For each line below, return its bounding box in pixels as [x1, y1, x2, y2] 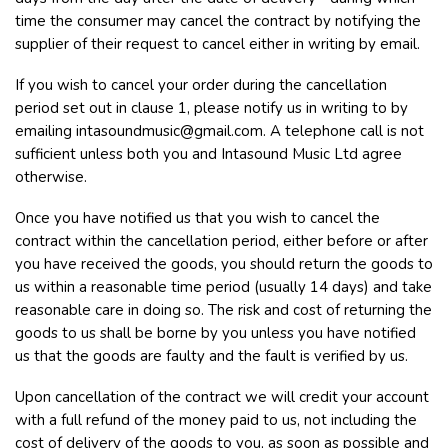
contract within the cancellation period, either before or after [15, 231, 428, 251]
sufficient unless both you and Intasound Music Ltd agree [15, 144, 402, 164]
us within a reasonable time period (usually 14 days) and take [15, 277, 432, 297]
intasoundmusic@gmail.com [76, 121, 263, 141]
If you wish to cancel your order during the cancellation [15, 75, 387, 95]
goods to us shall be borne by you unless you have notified [15, 323, 416, 343]
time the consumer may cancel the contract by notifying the [15, 11, 421, 31]
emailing [15, 121, 76, 141]
